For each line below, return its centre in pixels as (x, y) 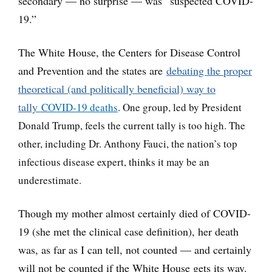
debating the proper (209, 70)
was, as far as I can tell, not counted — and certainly (135, 249)
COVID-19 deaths (80, 107)
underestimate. (50, 180)
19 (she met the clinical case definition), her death (128, 231)
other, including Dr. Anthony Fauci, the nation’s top (128, 143)
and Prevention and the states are (92, 70)
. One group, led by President (180, 107)
